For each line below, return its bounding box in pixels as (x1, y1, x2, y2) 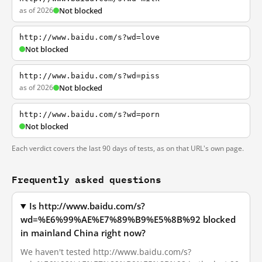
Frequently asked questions (12, 171, 161, 187)
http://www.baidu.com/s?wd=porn (19, 110, 160, 119)
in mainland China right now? (20, 227, 146, 239)
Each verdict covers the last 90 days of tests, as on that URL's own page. (12, 143, 244, 153)
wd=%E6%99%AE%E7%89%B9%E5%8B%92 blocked (20, 214, 236, 225)
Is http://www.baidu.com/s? (29, 201, 146, 212)
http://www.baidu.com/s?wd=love (19, 33, 160, 42)
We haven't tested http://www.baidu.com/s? (20, 246, 191, 257)
